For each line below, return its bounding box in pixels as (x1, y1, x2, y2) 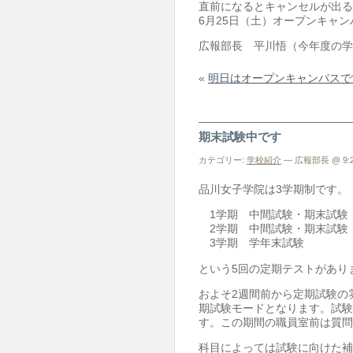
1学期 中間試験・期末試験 (199, 208, 348, 221)
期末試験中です (199, 130, 281, 144)
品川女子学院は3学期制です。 (199, 182, 348, 195)
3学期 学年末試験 (199, 236, 304, 250)
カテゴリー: (199, 155, 247, 165)
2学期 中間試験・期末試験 (199, 222, 348, 236)
